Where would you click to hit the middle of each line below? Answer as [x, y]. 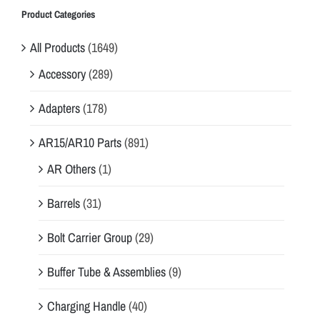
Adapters [59, 109]
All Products [57, 48]
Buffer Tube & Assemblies [106, 272]
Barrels [64, 204]
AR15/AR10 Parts [80, 143]
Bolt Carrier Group [90, 238]
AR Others [71, 169]
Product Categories [58, 15]
